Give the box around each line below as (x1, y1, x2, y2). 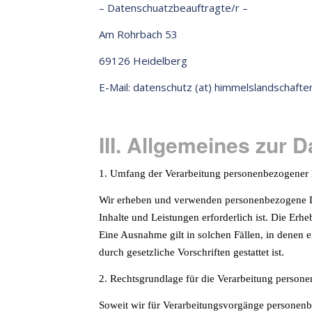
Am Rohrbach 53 (99, 27, 178, 41)
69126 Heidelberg (99, 54, 187, 68)
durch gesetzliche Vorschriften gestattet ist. (99, 247, 284, 258)
